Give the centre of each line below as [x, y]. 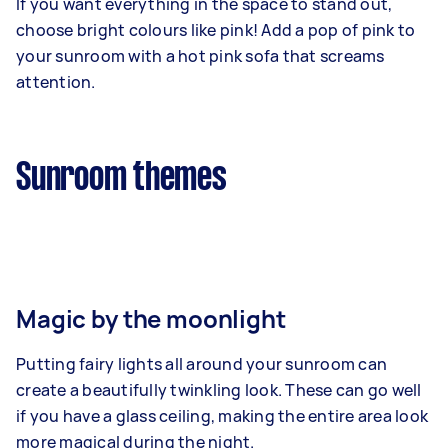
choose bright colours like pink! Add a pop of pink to [216, 30]
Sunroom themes [121, 179]
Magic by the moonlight [151, 319]
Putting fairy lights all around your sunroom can [201, 364]
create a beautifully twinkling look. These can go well [219, 390]
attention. [56, 82]
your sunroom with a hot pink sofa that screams [200, 56]
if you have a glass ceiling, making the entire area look [222, 416]
